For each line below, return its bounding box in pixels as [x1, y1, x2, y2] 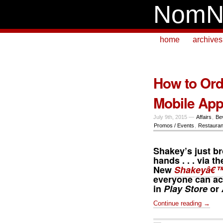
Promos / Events [153, 122, 194, 128]
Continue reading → [153, 199, 210, 207]
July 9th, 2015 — [153, 114, 196, 120]
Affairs [196, 114, 212, 120]
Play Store [164, 182, 208, 195]
